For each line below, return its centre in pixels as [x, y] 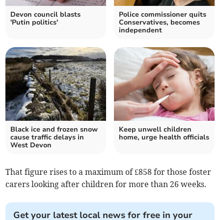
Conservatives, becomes [159, 23]
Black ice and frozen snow [54, 130]
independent [140, 30]
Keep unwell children [155, 130]
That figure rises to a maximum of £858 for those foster [109, 172]
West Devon [31, 145]
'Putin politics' [34, 23]
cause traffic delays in [47, 137]
